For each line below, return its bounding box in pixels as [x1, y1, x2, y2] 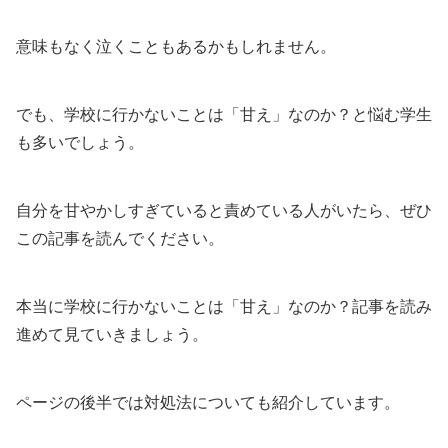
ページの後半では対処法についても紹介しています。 [16, 394, 400, 412]
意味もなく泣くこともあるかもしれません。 [16, 38, 336, 56]
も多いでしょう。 [16, 134, 144, 152]
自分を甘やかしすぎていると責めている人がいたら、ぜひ [16, 202, 432, 220]
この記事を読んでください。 [16, 230, 224, 248]
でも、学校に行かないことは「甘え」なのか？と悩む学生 [16, 106, 432, 124]
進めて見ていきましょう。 [16, 326, 208, 344]
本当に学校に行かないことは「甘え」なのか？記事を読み [16, 298, 432, 316]
